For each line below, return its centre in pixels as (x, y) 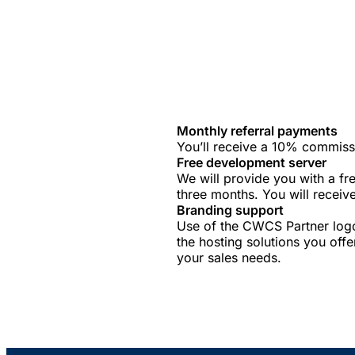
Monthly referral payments (258, 130)
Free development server (252, 162)
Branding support (231, 210)
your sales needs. (229, 257)
